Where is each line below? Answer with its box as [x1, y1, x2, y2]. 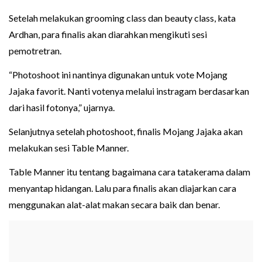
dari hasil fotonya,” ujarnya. [9, 102, 115, 113]
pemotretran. [9, 45, 61, 57]
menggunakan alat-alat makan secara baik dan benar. [9, 199, 220, 211]
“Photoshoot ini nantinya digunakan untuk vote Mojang [9, 69, 227, 81]
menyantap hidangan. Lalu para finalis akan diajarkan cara [9, 182, 236, 194]
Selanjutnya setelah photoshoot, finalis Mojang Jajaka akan [9, 126, 243, 137]
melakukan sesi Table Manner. [9, 142, 129, 154]
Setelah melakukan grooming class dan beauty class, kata [9, 12, 236, 24]
